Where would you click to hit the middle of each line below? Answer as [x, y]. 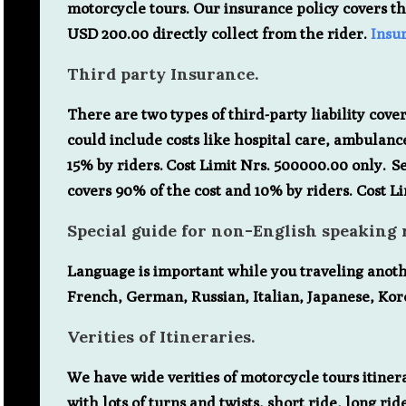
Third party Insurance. [163, 73]
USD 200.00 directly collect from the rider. [219, 33]
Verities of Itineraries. [161, 336]
